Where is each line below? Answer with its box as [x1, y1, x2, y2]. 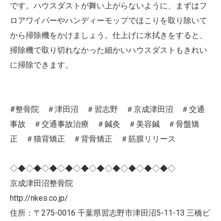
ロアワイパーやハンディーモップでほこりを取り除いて [10, 16, 207, 25]
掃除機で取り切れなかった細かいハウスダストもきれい [10, 45, 207, 55]
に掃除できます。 [10, 60, 73, 70]
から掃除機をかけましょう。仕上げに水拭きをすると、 [10, 31, 207, 40]
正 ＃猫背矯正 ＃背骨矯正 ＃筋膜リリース [10, 134, 184, 144]
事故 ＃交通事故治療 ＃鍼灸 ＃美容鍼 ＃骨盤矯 [10, 119, 199, 129]
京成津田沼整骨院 [10, 179, 73, 188]
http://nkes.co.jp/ [10, 193, 68, 203]
